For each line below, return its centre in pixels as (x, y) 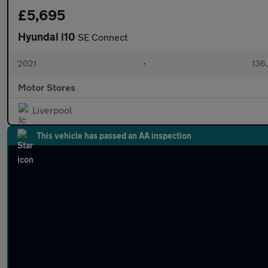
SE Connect (103, 37)
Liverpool (52, 110)
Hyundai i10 (48, 36)
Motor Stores (47, 87)
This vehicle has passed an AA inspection (114, 135)
